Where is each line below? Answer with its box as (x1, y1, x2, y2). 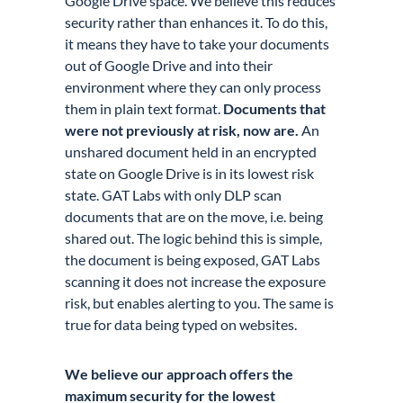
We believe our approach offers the (65, 365, 294, 383)
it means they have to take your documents (65, 35, 330, 53)
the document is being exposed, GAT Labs (65, 251, 321, 269)
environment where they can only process (65, 78, 322, 96)
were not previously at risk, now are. (65, 121, 300, 139)
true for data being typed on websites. (65, 316, 298, 334)
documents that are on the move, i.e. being (65, 208, 324, 226)
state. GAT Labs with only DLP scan (65, 186, 282, 204)
